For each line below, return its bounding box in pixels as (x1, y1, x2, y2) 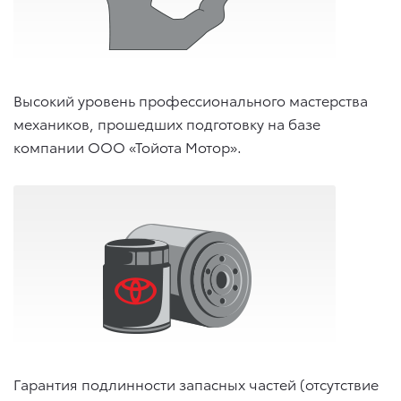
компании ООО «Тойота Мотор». (13, 136, 242, 158)
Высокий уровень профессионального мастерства (13, 90, 368, 111)
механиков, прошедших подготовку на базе (13, 113, 320, 134)
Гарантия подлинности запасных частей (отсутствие (13, 373, 379, 395)
